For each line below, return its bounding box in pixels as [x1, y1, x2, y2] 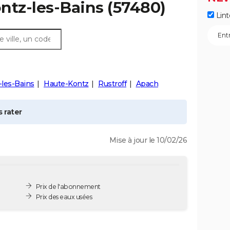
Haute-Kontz [44, 79, 89, 88]
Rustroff [98, 79, 126, 88]
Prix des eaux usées [35, 193, 92, 201]
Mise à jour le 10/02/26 [109, 136, 187, 145]
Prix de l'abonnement [35, 182, 101, 190]
